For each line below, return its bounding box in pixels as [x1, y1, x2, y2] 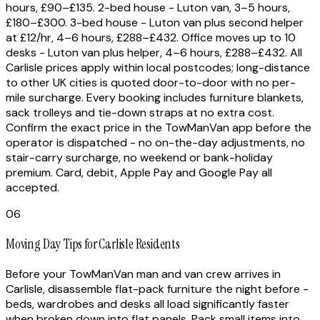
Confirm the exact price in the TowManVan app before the [6, 120, 311, 136]
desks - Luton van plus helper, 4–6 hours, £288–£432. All [6, 45, 302, 61]
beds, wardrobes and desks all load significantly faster [6, 296, 289, 311]
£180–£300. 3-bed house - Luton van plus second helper [6, 15, 304, 31]
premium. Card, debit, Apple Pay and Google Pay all [6, 165, 272, 181]
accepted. [6, 180, 59, 196]
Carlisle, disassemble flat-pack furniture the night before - [6, 281, 309, 296]
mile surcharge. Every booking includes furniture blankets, [6, 90, 304, 106]
